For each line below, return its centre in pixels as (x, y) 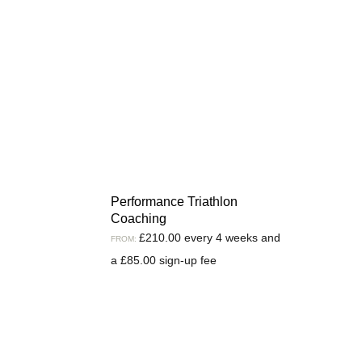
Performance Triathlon (174, 201)
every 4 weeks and (232, 237)
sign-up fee (186, 260)
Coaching (139, 218)
